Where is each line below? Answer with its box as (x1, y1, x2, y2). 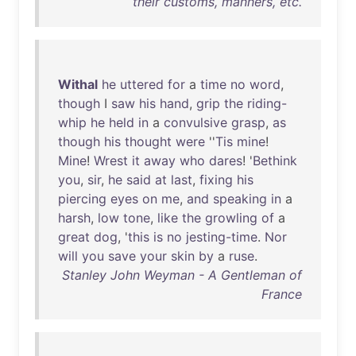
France (261, 286, 302, 302)
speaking (213, 191, 267, 207)
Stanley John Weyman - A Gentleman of (62, 267, 302, 283)
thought (125, 133, 172, 149)
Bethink (253, 153, 297, 168)
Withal (58, 76, 98, 92)
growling (205, 210, 257, 226)
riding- (247, 95, 287, 111)
